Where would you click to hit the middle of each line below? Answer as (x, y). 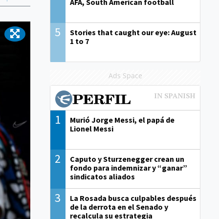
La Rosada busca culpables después (133, 198)
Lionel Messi (91, 129)
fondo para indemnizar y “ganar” (128, 168)
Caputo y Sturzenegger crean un (127, 159)
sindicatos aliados (102, 177)
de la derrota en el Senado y (119, 207)
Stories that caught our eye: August (133, 33)
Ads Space (125, 76)
